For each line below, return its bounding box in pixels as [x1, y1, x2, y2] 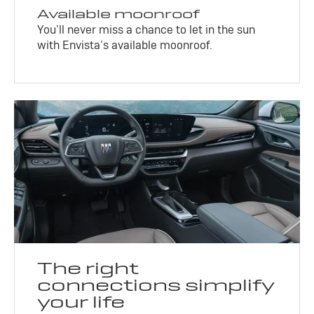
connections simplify [37, 274, 275, 296]
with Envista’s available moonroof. [37, 38, 213, 53]
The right [37, 257, 139, 280]
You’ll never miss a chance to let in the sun [37, 22, 256, 38]
